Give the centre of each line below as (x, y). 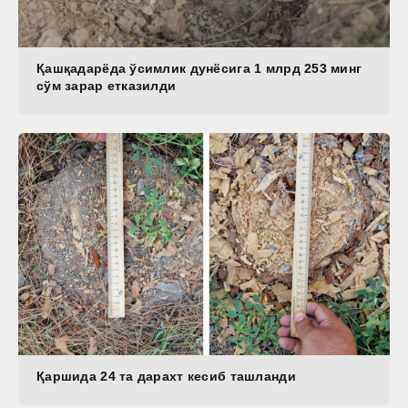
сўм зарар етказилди (107, 85)
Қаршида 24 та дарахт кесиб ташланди (166, 377)
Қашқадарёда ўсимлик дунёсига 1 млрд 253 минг (199, 68)
